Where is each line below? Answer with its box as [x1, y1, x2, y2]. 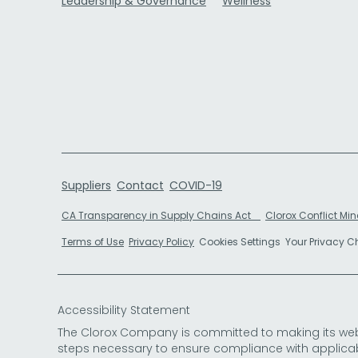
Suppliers [62, 177, 111, 193]
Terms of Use [62, 234, 124, 249]
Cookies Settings [199, 234, 280, 249]
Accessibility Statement [58, 301, 190, 318]
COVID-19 [169, 177, 222, 193]
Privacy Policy [129, 234, 194, 249]
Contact [117, 177, 164, 193]
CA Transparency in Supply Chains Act [62, 208, 261, 222]
